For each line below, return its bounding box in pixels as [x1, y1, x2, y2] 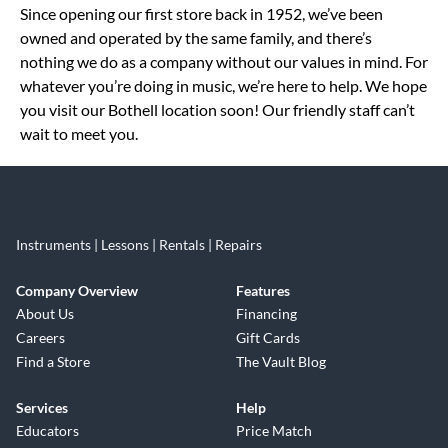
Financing [236, 305, 297, 322]
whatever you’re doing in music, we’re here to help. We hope [20, 76, 427, 95]
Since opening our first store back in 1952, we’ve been [20, 4, 383, 23]
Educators [16, 422, 79, 439]
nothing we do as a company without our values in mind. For [20, 52, 428, 71]
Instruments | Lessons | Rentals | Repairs [16, 236, 262, 253]
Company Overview [16, 282, 138, 299]
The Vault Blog [236, 353, 326, 370]
